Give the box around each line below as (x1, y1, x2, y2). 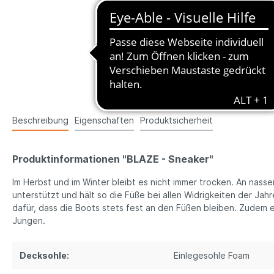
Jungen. (12, 215, 45, 226)
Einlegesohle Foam (174, 250, 250, 261)
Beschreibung (12, 115, 68, 126)
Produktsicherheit (140, 115, 213, 126)
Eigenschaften (75, 115, 134, 126)
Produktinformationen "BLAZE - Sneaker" (12, 153, 213, 166)
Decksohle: (20, 250, 69, 261)
